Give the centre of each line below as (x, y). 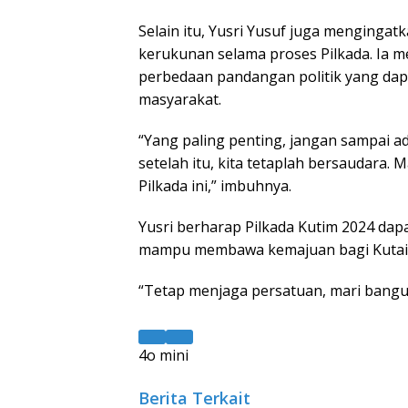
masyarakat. (180, 99)
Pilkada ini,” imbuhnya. (215, 185)
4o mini (163, 355)
